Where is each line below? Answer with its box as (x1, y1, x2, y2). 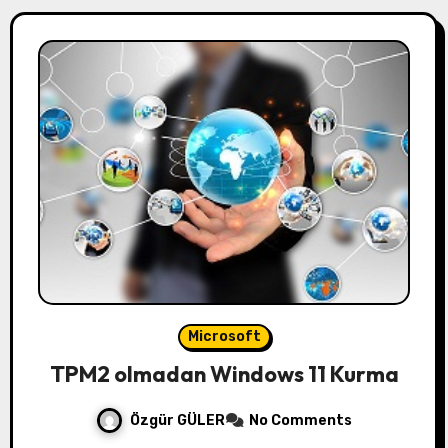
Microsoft (187, 328, 261, 346)
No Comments (249, 412, 352, 430)
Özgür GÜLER (130, 411, 225, 429)
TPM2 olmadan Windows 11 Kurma (49, 360, 399, 389)
